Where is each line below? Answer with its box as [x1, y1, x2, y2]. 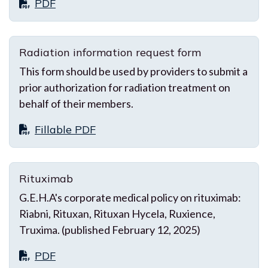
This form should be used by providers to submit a [19, 64, 248, 78]
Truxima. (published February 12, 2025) [19, 223, 200, 236]
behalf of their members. [19, 96, 133, 110]
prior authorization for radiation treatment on [19, 80, 230, 94]
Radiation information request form [19, 45, 201, 59]
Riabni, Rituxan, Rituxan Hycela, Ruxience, [19, 206, 215, 220]
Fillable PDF [35, 122, 96, 136]
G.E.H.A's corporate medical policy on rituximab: [19, 190, 241, 204]
